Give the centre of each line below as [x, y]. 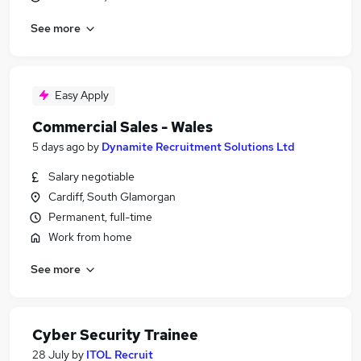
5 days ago [58, 147]
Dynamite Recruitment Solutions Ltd [198, 147]
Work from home [90, 237]
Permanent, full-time [100, 217]
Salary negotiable [91, 176]
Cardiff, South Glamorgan [112, 197]
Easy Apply [82, 95]
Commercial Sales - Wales [122, 127]
